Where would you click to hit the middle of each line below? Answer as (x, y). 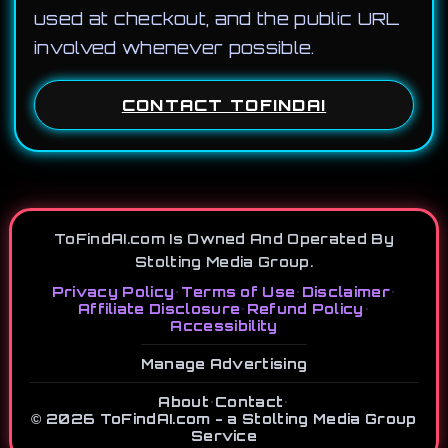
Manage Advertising (224, 363)
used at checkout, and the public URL (217, 18)
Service (224, 435)
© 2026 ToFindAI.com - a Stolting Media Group (224, 418)
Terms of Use (238, 291)
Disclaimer (345, 291)
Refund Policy (305, 308)
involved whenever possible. (174, 47)
